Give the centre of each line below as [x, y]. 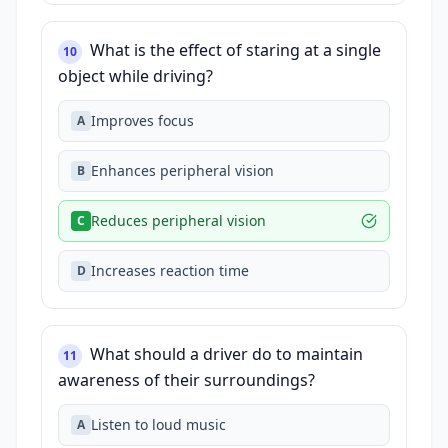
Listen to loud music [158, 424]
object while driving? [135, 76]
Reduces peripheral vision [178, 220]
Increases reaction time [170, 270]
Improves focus [142, 120]
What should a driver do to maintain [226, 354]
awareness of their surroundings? [186, 380]
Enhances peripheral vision [182, 170]
